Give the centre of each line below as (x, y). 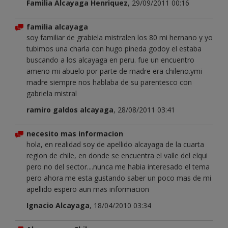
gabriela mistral (52, 93)
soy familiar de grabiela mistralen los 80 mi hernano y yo (120, 37)
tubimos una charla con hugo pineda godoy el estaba (114, 48)
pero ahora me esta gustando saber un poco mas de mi (119, 178)
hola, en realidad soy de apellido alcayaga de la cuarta (115, 144)
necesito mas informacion (75, 133)
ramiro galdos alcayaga (70, 109)
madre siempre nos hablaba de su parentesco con (109, 82)
